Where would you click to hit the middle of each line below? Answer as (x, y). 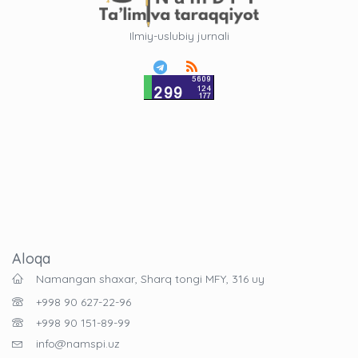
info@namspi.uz (78, 343)
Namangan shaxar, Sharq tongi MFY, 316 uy (150, 278)
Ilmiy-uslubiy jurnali (179, 36)
